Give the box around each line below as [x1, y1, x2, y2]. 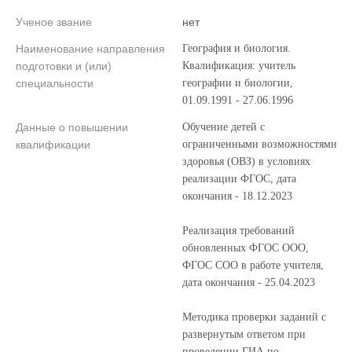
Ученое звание [16, 16, 92, 28]
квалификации [16, 138, 90, 151]
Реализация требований [182, 225, 295, 236]
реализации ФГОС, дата [182, 173, 296, 185]
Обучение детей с [182, 121, 265, 133]
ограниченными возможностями [182, 138, 337, 150]
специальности [16, 77, 93, 90]
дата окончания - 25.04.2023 [182, 277, 315, 288]
